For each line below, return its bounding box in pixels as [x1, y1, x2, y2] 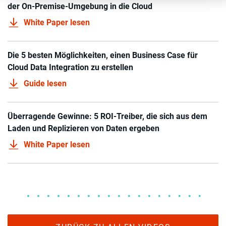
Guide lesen [24, 79, 67, 89]
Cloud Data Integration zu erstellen [8, 63, 133, 73]
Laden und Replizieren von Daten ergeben [8, 124, 159, 134]
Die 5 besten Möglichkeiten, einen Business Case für [8, 50, 198, 61]
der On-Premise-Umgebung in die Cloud [8, 2, 152, 12]
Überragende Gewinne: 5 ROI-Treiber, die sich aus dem [8, 111, 207, 122]
